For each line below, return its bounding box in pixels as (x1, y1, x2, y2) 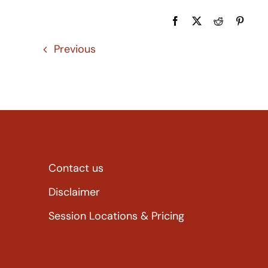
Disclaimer (48, 185, 100, 199)
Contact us (48, 161, 103, 175)
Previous (53, 42, 96, 56)
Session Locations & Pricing (48, 209, 184, 223)
